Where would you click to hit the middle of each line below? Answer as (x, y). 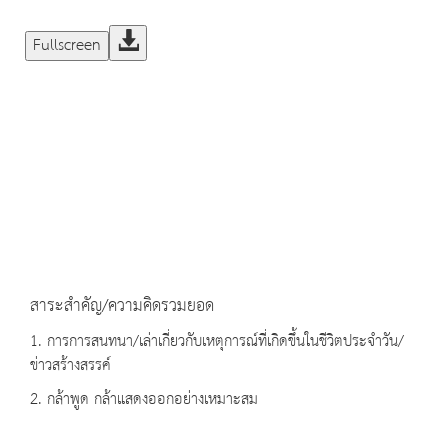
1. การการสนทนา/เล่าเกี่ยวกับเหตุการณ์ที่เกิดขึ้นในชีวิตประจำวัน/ (217, 342)
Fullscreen (67, 46)
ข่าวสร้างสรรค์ (70, 366)
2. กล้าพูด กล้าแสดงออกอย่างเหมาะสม (144, 400)
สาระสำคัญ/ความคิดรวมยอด (122, 306)
